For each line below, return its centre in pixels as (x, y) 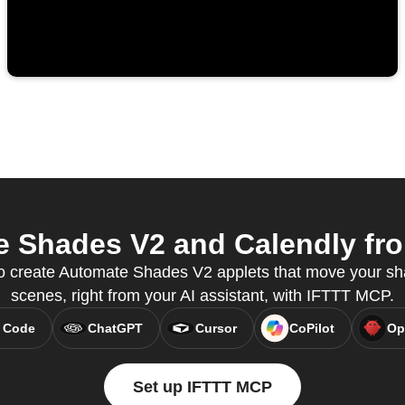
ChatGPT (115, 329)
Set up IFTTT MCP (202, 387)
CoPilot (311, 329)
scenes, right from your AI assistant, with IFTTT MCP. (202, 296)
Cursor (216, 329)
